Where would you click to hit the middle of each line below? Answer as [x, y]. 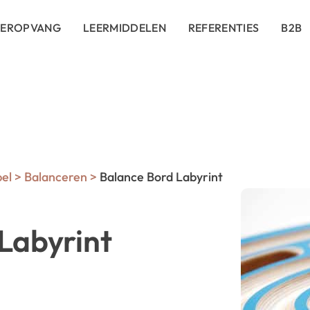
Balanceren [56, 177]
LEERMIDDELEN [125, 28]
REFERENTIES [224, 28]
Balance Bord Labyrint [160, 177]
